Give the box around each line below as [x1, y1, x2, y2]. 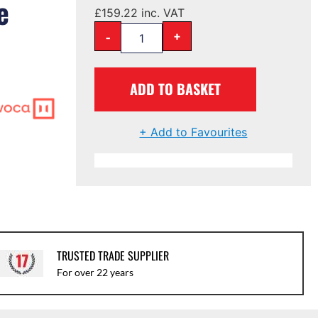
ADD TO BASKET [130, 77, 221, 99]
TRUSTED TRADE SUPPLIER [56, 246, 169, 264]
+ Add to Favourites [139, 124, 248, 139]
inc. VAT [138, 5, 185, 20]
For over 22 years [56, 265, 133, 278]
